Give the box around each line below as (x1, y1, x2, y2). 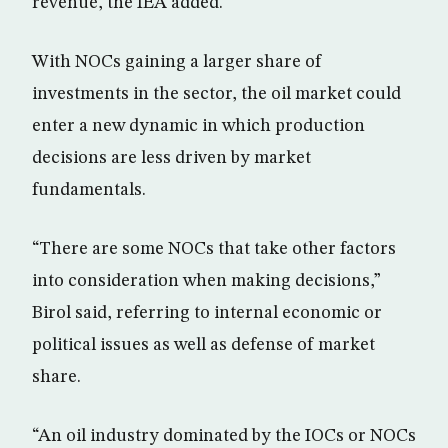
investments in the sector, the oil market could (32, 85, 401, 103)
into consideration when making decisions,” (32, 272, 381, 290)
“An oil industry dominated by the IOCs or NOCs (32, 427, 416, 445)
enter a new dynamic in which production (32, 117, 365, 135)
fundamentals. (32, 181, 146, 199)
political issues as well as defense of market (32, 336, 375, 354)
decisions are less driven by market (32, 149, 311, 167)
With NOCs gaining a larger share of (32, 53, 322, 71)
